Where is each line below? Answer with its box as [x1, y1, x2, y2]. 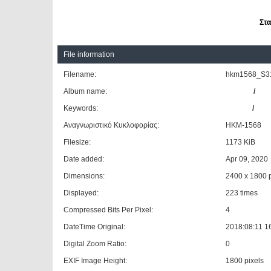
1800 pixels [226, 256, 264, 265]
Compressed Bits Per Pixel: [64, 206, 154, 214]
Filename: [64, 70, 97, 79]
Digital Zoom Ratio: [64, 240, 127, 248]
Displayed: [64, 189, 99, 197]
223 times [226, 189, 258, 197]
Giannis [226, 87, 252, 96]
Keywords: [64, 104, 99, 113]
